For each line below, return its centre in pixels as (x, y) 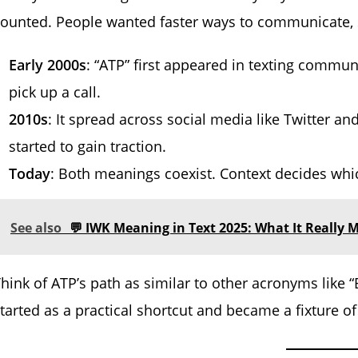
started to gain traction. (88, 146)
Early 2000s (48, 64)
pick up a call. (55, 91)
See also (36, 227)
